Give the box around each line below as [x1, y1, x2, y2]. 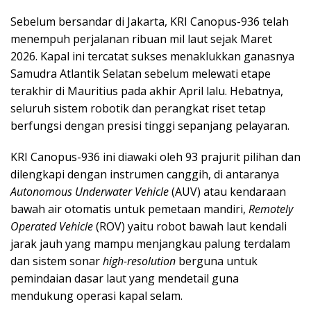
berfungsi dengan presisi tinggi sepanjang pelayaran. [10, 117, 289, 133]
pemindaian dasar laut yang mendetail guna [10, 270, 239, 286]
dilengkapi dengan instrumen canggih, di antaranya [10, 166, 279, 182]
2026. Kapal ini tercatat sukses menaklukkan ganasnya [10, 48, 294, 64]
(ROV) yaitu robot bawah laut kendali [93, 218, 287, 234]
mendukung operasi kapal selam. [10, 287, 183, 303]
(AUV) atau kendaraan [169, 183, 286, 199]
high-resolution [103, 253, 176, 269]
